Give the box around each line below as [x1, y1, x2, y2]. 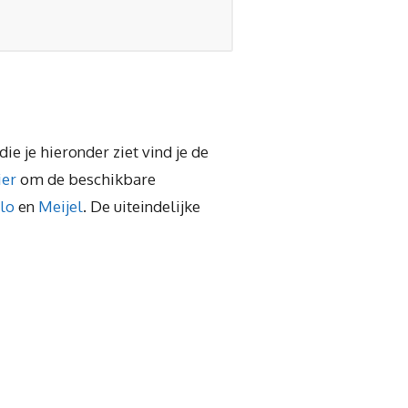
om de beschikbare [16, 168, 156, 189]
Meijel [38, 196, 83, 216]
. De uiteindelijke [83, 196, 200, 216]
